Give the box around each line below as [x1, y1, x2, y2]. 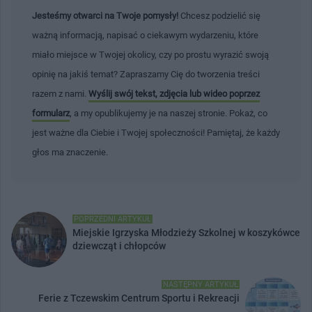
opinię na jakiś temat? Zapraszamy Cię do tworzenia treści [32, 68, 260, 79]
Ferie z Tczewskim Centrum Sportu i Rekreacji [38, 292, 240, 304]
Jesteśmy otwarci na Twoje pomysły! [32, 10, 178, 21]
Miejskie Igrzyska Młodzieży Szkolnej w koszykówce [72, 226, 300, 238]
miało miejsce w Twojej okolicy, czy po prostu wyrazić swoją [32, 49, 269, 60]
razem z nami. [32, 88, 88, 99]
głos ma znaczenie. [32, 146, 108, 157]
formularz [32, 107, 70, 118]
